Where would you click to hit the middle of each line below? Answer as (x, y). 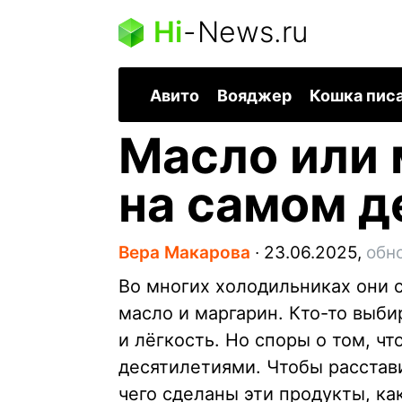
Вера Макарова (184, 253)
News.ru (253, 32)
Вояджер (254, 96)
